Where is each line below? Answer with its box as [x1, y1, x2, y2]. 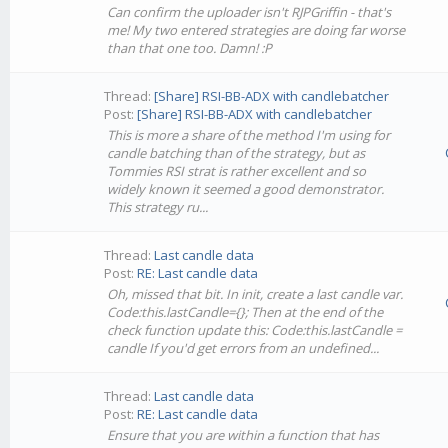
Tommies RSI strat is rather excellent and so [107, 162, 367, 180]
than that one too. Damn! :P [107, 39, 273, 57]
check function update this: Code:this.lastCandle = [107, 321, 403, 339]
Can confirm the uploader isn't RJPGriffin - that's [107, 3, 392, 21]
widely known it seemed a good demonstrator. [107, 180, 385, 198]
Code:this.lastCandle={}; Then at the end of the [107, 303, 384, 321]
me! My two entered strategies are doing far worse [107, 21, 406, 39]
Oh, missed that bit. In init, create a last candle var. [107, 285, 404, 303]
